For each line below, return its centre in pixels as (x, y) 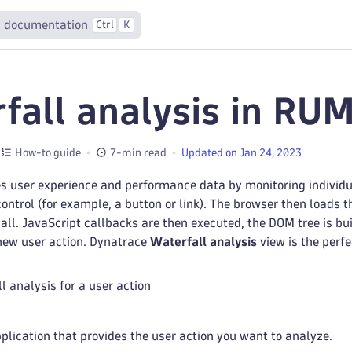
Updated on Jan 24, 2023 (242, 152)
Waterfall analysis (203, 242)
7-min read (138, 152)
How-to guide (48, 152)
